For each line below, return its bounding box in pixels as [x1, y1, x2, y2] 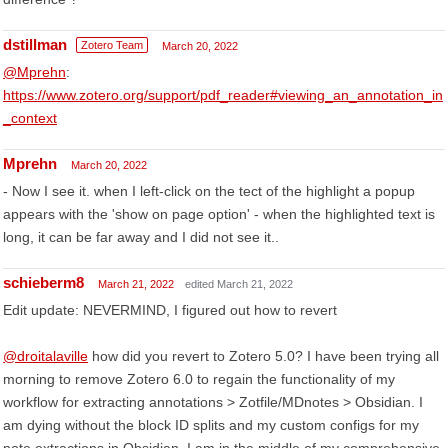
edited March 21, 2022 [185, 278, 293, 290]
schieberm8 [3, 274, 84, 291]
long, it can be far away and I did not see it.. [3, 229, 279, 245]
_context [3, 110, 57, 126]
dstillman [3, 36, 67, 53]
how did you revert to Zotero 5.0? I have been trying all [88, 348, 439, 364]
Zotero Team [81, 39, 143, 51]
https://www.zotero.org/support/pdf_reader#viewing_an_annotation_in [3, 87, 443, 103]
